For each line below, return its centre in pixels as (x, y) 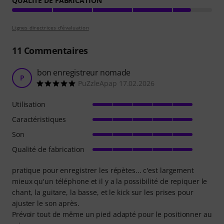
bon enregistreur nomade (84, 72)
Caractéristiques (39, 119)
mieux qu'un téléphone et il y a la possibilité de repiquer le (110, 181)
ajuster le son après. (46, 203)
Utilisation (29, 104)
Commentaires (55, 50)
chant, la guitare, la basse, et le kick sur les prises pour (103, 192)
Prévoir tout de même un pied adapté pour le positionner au (112, 214)
